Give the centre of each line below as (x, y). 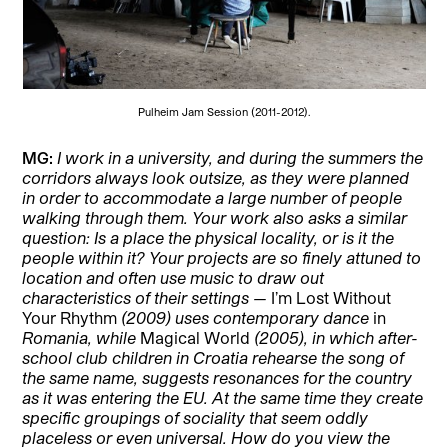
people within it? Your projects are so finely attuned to (222, 258)
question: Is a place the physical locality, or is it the (208, 238)
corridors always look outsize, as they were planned (216, 178)
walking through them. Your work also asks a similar (215, 218)
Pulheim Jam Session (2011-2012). (224, 112)
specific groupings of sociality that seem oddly (195, 418)
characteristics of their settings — (145, 298)
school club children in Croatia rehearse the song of (213, 358)
